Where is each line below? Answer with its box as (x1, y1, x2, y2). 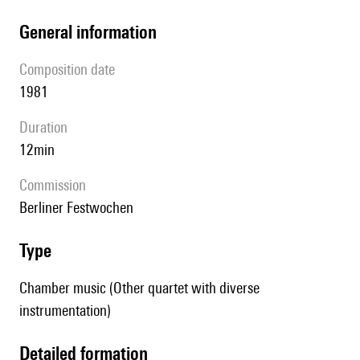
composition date (27, 60, 115, 79)
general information (30, 21, 157, 43)
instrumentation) (19, 301, 111, 320)
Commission (27, 176, 86, 194)
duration (28, 118, 67, 137)
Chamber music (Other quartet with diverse (19, 279, 260, 297)
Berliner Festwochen (27, 198, 133, 217)
